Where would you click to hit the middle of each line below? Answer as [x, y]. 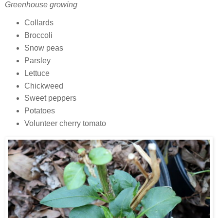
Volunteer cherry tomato [65, 124]
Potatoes [39, 111]
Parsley [37, 60]
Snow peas [44, 48]
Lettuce [37, 73]
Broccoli [38, 35]
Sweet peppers [50, 98]
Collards [39, 22]
